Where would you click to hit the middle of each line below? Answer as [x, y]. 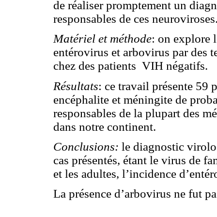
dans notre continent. [105, 126]
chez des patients [95, 66]
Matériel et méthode [102, 39]
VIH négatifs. [175, 66]
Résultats [76, 86]
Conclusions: [86, 146]
